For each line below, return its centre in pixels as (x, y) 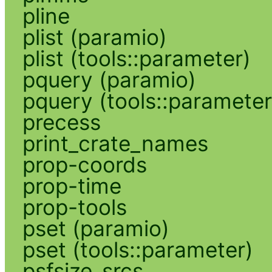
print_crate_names (115, 143)
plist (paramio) (94, 37)
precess (61, 122)
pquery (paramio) (109, 79)
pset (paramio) (96, 228)
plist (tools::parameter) (136, 58)
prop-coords (84, 164)
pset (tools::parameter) (138, 249)
